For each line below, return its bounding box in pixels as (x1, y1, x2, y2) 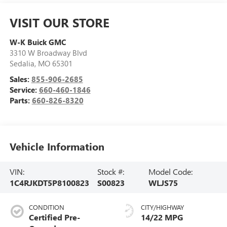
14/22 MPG (141, 211, 183, 222)
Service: (9, 84, 39, 95)
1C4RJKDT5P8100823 (9, 177, 89, 188)
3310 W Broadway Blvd (9, 47, 87, 58)
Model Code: (148, 166, 193, 177)
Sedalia (9, 58, 34, 68)
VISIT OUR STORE (9, 14, 109, 30)
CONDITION (28, 202, 64, 211)
